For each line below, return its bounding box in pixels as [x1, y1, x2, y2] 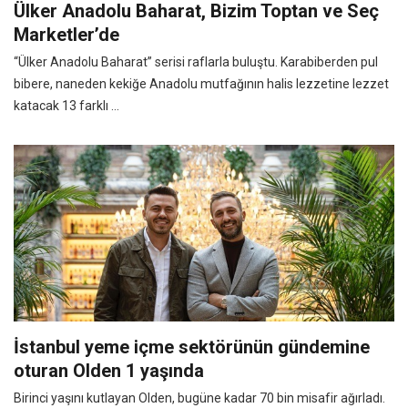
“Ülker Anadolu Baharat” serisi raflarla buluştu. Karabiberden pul [14, 54, 378, 69]
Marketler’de [14, 23, 119, 46]
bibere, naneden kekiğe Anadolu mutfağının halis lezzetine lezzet [14, 76, 389, 91]
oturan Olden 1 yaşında [14, 359, 204, 382]
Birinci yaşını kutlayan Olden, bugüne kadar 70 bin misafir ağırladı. [14, 390, 385, 405]
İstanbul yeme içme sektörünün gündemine [14, 335, 370, 358]
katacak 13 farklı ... [14, 97, 119, 113]
